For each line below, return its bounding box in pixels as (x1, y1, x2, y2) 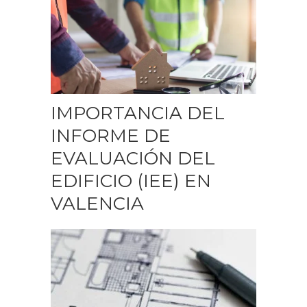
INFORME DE (51, 124, 171, 147)
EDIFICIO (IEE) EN (51, 169, 211, 192)
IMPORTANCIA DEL (51, 101, 225, 124)
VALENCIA (51, 192, 144, 214)
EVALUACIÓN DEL (51, 147, 215, 169)
